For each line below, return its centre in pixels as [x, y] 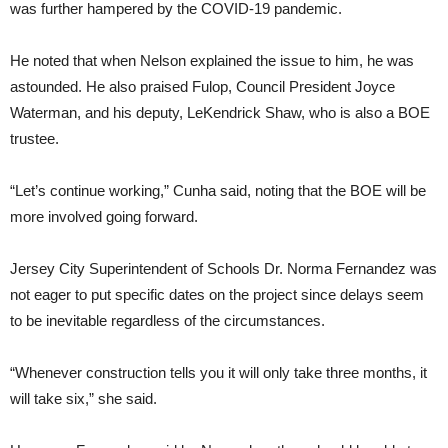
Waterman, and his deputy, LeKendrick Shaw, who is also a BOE [220, 113]
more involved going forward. [104, 217]
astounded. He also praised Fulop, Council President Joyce [202, 87]
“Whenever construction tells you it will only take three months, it [218, 373]
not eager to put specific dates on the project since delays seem [217, 295]
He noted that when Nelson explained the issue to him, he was [212, 61]
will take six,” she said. [83, 399]
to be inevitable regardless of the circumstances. [167, 321]
